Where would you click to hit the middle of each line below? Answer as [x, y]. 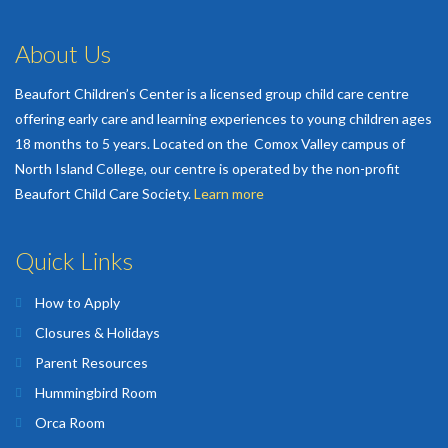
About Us [63, 54]
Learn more [229, 194]
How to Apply [77, 303]
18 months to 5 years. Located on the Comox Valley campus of [210, 144]
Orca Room [70, 423]
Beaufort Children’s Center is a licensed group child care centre [212, 94]
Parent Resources [91, 363]
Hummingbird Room [96, 393]
